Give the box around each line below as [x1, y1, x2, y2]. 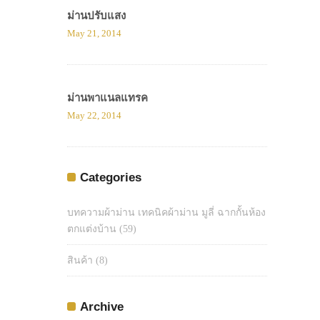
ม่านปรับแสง [67, 9, 126, 21]
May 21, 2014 [67, 27, 121, 39]
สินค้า [67, 254, 93, 266]
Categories [80, 170, 141, 184]
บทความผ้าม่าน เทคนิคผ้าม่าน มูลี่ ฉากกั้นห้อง [67, 206, 266, 218]
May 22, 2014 [67, 109, 121, 121]
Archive [80, 299, 124, 314]
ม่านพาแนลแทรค [67, 91, 148, 104]
